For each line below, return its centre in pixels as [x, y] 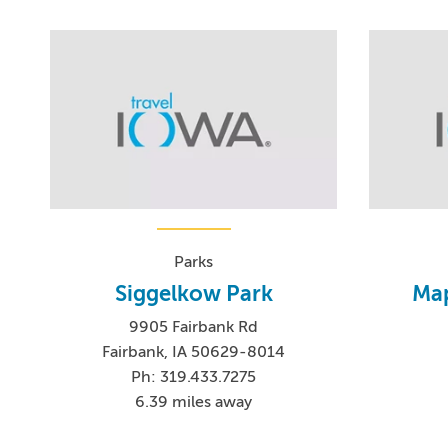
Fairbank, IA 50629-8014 [194, 352]
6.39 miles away [194, 402]
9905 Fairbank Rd [194, 327]
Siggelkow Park [193, 294]
